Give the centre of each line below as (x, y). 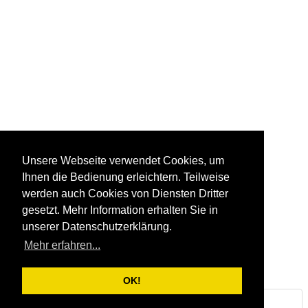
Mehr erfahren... (63, 245)
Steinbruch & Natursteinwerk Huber (100, 300)
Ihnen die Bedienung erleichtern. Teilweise (126, 177)
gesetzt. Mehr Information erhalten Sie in (120, 210)
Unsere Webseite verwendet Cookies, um (123, 161)
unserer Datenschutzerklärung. (97, 227)
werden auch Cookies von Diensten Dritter (125, 194)
